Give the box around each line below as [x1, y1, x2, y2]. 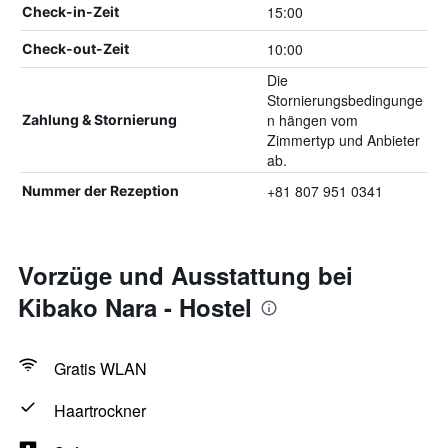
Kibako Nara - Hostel [18, 290, 252, 324]
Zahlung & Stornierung [22, 111, 177, 128]
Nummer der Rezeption [22, 182, 179, 199]
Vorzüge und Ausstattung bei [18, 258, 353, 292]
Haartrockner [54, 399, 146, 422]
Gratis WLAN [54, 357, 147, 380]
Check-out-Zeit [22, 40, 129, 57]
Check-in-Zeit [22, 3, 119, 20]
